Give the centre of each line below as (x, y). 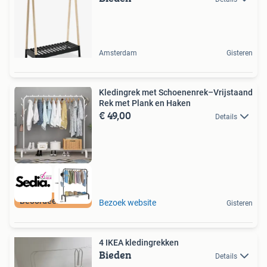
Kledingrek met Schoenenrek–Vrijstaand (176, 92)
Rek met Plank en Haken (145, 103)
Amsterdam (118, 53)
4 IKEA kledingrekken (139, 242)
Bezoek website (128, 202)
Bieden (115, 254)
